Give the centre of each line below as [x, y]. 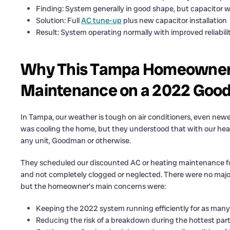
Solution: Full [59, 21]
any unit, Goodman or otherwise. [76, 141]
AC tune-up [101, 21]
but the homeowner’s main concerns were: [93, 187]
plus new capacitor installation [174, 21]
